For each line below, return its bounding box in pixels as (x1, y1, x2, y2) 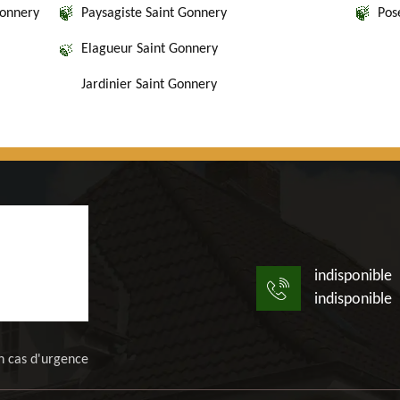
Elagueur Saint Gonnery (81, 42, 218, 56)
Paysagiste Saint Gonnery (81, 6, 227, 21)
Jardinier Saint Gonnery (81, 78, 217, 92)
